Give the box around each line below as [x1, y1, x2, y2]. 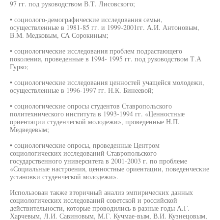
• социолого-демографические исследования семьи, [10, 15, 163, 24]
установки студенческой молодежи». [10, 172, 118, 181]
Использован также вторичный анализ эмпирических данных [10, 188, 193, 197]
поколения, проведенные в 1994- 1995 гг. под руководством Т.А [10, 54, 201, 63]
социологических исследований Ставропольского [10, 148, 157, 158]
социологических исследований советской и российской [10, 195, 177, 205]
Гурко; [10, 62, 28, 71]
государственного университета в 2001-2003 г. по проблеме [10, 156, 187, 165]
